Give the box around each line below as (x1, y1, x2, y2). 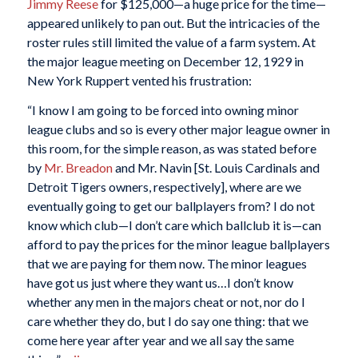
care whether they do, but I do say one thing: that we (26, 313, 308, 329)
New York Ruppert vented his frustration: (26, 72, 252, 88)
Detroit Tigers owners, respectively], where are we (26, 179, 301, 195)
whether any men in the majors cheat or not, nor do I (26, 294, 305, 310)
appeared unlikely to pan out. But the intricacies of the (26, 14, 320, 30)
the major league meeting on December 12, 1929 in (26, 53, 304, 69)
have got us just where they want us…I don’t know (26, 275, 293, 291)
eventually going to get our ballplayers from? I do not (26, 198, 315, 214)
